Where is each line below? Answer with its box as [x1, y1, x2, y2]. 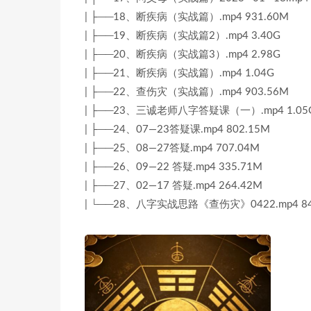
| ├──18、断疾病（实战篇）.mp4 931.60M [85, 12, 289, 22]
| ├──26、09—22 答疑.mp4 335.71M [85, 162, 262, 172]
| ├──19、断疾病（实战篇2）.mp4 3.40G [85, 31, 280, 41]
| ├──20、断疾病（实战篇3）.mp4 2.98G [85, 49, 280, 60]
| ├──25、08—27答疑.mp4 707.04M [85, 143, 260, 153]
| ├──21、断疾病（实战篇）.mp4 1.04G [85, 68, 274, 78]
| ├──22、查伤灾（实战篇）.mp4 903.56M [85, 87, 289, 97]
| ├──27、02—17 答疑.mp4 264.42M [85, 180, 262, 191]
